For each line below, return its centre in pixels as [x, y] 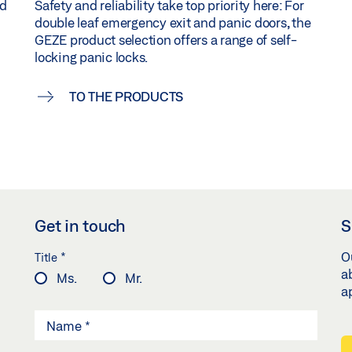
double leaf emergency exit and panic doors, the [173, 22]
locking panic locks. [91, 57]
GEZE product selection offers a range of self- [166, 39]
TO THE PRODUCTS [126, 96]
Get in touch [80, 226]
